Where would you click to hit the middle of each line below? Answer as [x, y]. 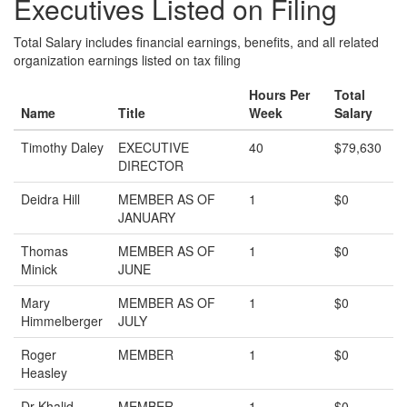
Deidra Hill [50, 199]
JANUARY [147, 217]
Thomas [45, 251]
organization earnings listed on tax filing [127, 60]
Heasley [44, 372]
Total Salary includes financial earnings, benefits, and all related [196, 42]
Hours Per [279, 94]
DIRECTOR [151, 165]
